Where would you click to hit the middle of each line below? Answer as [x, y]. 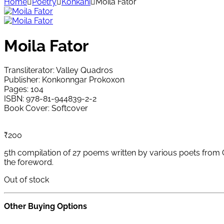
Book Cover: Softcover [46, 108]
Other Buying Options [45, 206]
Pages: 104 [24, 89]
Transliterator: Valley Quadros [58, 70]
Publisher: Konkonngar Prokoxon [64, 80]
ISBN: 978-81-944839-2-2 [50, 99]
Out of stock [26, 180]
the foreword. [29, 162]
